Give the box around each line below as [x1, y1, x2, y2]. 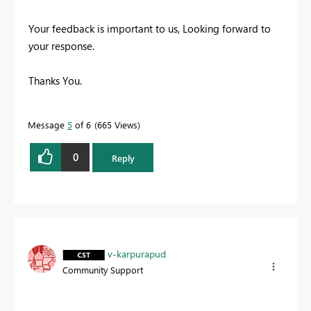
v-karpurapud [108, 247, 166, 261]
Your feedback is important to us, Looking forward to [28, 21, 271, 35]
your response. [28, 38, 94, 53]
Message [28, 118, 67, 131]
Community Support [62, 264, 143, 276]
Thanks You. [28, 73, 82, 87]
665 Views [97, 118, 137, 131]
